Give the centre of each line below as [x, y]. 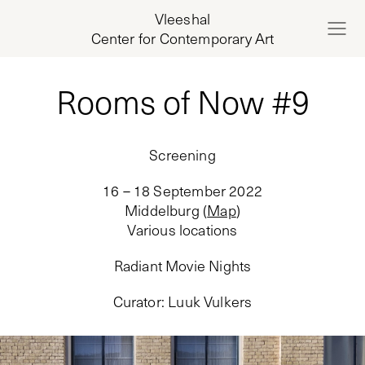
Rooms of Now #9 [182, 101]
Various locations [182, 230]
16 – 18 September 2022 [182, 191]
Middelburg [162, 210]
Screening [182, 155]
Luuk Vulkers [210, 301]
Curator [137, 301]
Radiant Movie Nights [182, 266]
